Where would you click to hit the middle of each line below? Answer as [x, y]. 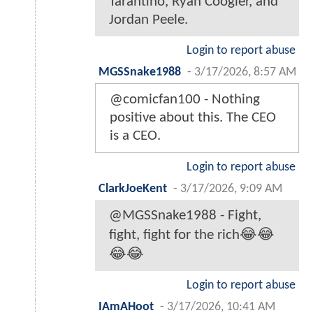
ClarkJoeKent [133, 189]
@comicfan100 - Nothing [185, 100]
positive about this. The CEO [193, 118]
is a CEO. [135, 136]
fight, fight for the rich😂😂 [192, 235]
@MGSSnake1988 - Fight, [185, 216]
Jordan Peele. [148, 20]
